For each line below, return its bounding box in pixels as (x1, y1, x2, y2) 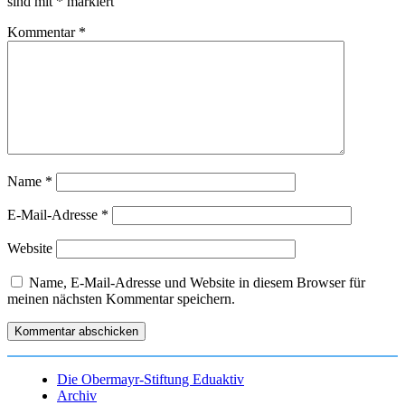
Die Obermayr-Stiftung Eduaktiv (57, 372, 244, 388)
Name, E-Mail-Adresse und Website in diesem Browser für (29, 275, 365, 291)
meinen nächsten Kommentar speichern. (7, 291, 235, 307)
